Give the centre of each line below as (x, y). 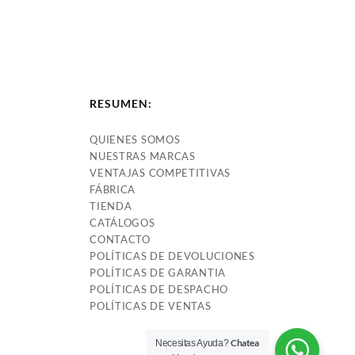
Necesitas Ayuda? (193, 343)
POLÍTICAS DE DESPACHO (159, 289)
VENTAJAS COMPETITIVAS (160, 172)
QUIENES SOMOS (135, 139)
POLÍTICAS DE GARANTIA (158, 272)
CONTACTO (120, 239)
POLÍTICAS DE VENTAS (151, 305)
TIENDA (111, 206)
